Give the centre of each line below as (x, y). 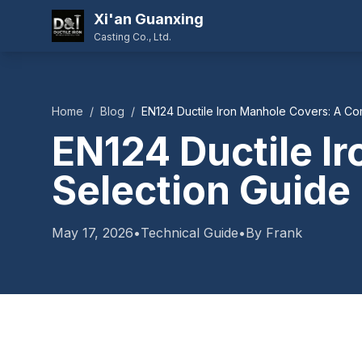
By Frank (274, 233)
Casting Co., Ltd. (133, 37)
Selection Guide (201, 190)
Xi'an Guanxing (149, 19)
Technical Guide (189, 233)
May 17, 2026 (93, 233)
